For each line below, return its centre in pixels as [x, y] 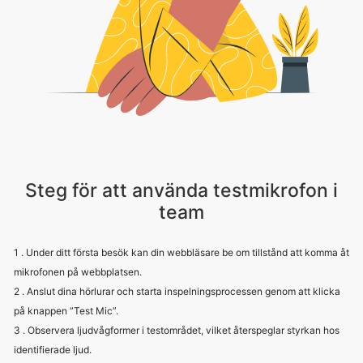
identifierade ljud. [53, 350]
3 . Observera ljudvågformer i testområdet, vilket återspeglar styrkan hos [177, 330]
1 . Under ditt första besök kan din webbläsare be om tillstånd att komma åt [181, 252]
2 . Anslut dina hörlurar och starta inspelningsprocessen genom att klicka [177, 291]
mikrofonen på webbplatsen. [78, 272]
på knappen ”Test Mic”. [66, 311]
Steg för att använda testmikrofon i [181, 190]
